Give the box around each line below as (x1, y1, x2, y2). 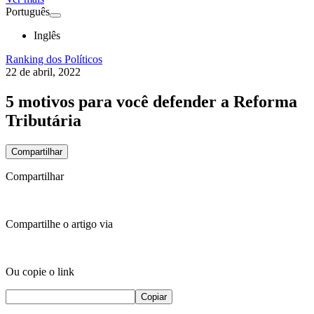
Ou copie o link (6, 265, 74, 278)
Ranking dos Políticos (6, 53, 102, 65)
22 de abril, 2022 (6, 66, 81, 78)
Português (6, 6, 50, 18)
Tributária (6, 111, 81, 130)
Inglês (34, 29, 60, 41)
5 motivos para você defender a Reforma (6, 92, 297, 111)
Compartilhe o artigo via (6, 217, 113, 230)
